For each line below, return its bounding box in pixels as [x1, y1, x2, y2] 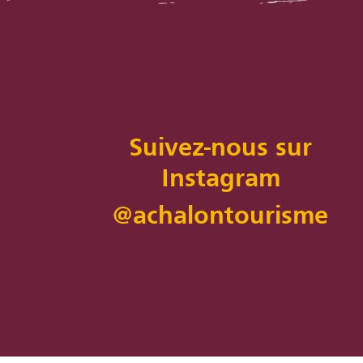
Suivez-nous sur [129, 137, 312, 161]
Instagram [160, 168, 280, 192]
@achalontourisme [113, 205, 328, 229]
